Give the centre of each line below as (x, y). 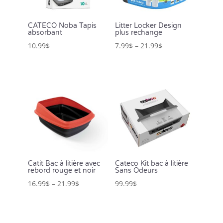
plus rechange (138, 32)
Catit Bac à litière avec (64, 163)
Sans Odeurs (136, 170)
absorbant (45, 32)
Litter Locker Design (148, 25)
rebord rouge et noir (62, 170)
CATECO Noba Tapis (62, 25)
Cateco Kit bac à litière (151, 163)
